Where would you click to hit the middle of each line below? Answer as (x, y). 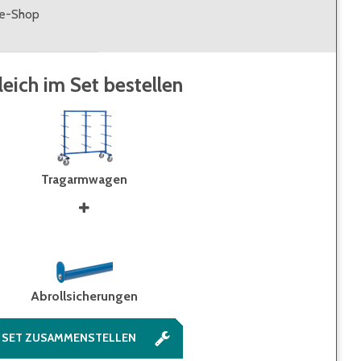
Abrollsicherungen (84, 297)
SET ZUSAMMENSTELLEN (69, 338)
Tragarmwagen (84, 180)
